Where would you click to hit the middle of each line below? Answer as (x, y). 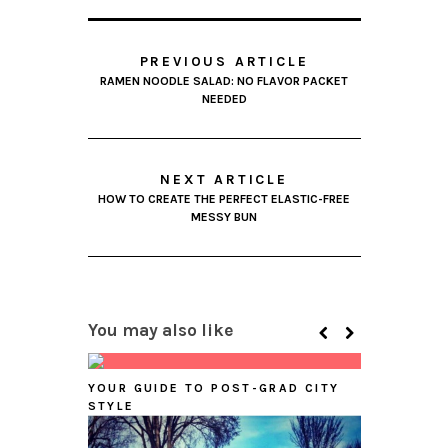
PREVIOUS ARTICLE (224, 61)
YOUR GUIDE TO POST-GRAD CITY (213, 387)
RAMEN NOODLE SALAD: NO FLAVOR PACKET (224, 80)
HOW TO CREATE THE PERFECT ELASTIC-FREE (224, 198)
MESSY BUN (224, 216)
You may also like (160, 329)
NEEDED (224, 98)
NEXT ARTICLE (224, 179)
